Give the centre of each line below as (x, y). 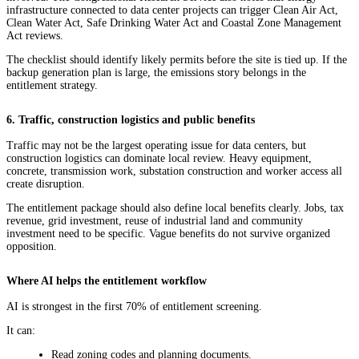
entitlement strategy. (52, 86)
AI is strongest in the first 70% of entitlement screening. (134, 307)
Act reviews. (35, 36)
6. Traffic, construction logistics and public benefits (131, 120)
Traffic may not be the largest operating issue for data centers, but (156, 146)
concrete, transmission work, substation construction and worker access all (174, 171)
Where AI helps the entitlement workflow (107, 281)
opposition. (32, 247)
